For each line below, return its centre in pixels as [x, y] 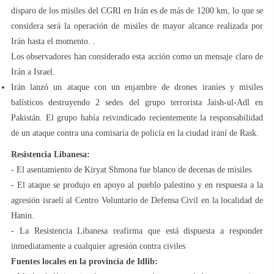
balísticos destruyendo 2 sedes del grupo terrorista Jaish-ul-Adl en [137, 102]
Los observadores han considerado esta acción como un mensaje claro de [137, 56]
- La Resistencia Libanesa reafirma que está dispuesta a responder [137, 231]
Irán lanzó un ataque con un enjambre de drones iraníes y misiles [137, 87]
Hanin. [23, 215]
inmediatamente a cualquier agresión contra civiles [98, 246]
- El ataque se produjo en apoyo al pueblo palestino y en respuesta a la [137, 185]
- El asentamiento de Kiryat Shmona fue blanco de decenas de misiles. [132, 169]
